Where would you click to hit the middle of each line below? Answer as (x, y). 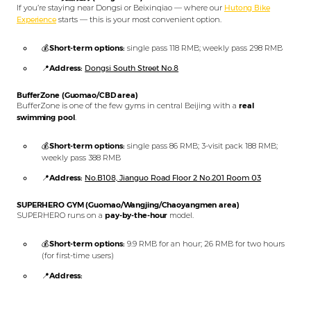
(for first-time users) (78, 255)
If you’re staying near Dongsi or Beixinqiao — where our (120, 7)
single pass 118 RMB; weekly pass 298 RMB (203, 48)
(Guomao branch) (74, 299)
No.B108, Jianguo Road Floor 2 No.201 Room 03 (173, 177)
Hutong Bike (247, 7)
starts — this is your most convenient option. (138, 19)
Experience (36, 19)
